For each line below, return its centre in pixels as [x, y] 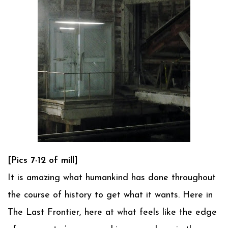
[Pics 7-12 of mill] [43, 161]
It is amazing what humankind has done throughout [112, 178]
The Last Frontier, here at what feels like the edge [112, 212]
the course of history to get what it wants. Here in [110, 195]
